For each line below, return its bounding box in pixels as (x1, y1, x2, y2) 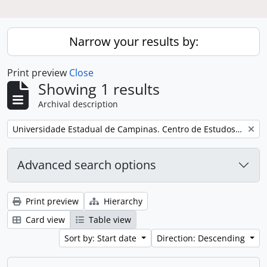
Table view (86, 214, 131, 225)
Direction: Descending (157, 232, 248, 244)
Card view (23, 214, 65, 225)
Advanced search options (17, 157, 156, 173)
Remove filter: (12, 123, 67, 134)
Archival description (38, 98, 118, 110)
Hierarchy (101, 195, 142, 207)
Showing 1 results (38, 79, 160, 99)
